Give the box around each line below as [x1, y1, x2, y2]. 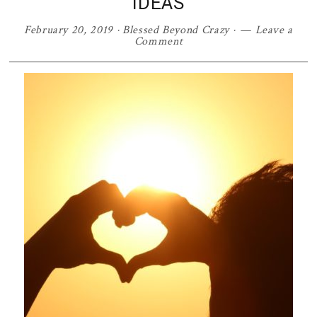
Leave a [255, 23, 294, 38]
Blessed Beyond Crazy [122, 23, 229, 38]
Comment [134, 34, 183, 49]
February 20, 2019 [23, 23, 113, 38]
